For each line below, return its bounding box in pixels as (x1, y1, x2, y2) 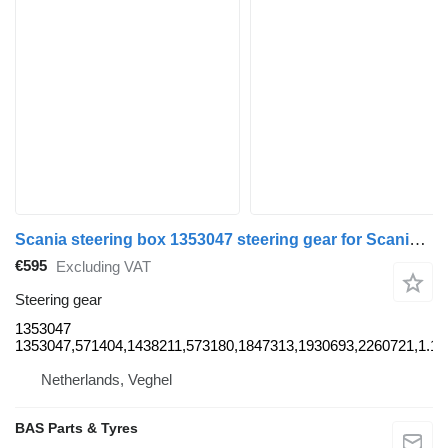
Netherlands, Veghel (41, 370, 172, 388)
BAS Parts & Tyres (15, 419, 138, 436)
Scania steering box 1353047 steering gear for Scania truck (409, 229, 426, 249)
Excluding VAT (56, 258, 151, 276)
